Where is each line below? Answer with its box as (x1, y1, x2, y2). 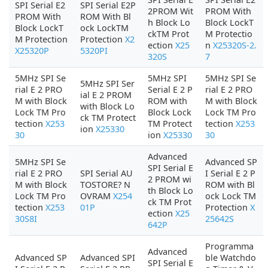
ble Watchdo (205, 252, 256, 263)
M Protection (15, 33, 68, 45)
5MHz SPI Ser (80, 78, 135, 89)
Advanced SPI (80, 252, 135, 263)
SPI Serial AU (80, 167, 133, 179)
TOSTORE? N (80, 179, 130, 190)
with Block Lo (80, 100, 135, 112)
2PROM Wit (148, 5, 193, 17)
